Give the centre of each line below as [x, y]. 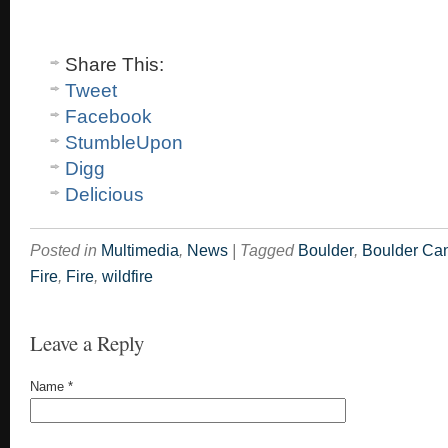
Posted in [63, 250]
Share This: [114, 64]
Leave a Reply [87, 343]
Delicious [104, 194]
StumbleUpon [124, 142]
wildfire [127, 276]
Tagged [267, 250]
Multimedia [140, 250]
